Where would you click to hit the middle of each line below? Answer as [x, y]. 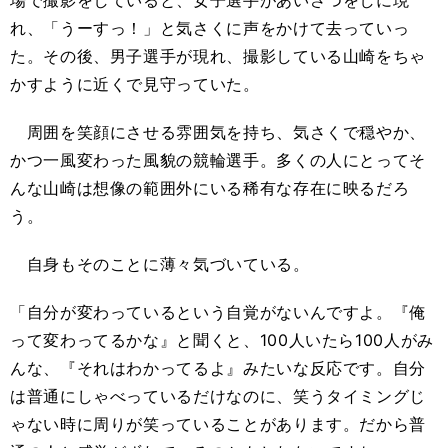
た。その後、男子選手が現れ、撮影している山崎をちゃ [218, 56]
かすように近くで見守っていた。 [135, 84]
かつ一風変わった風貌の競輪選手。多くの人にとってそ [218, 160]
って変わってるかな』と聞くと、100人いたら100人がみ [222, 340]
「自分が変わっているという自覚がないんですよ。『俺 [218, 312]
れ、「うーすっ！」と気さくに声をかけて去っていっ [210, 28]
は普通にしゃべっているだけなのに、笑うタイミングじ [218, 396]
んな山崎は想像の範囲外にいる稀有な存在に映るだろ [210, 188]
